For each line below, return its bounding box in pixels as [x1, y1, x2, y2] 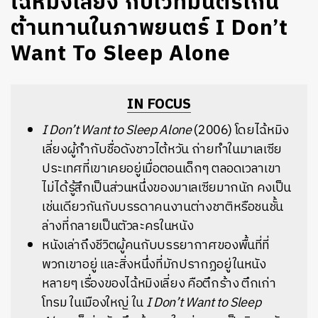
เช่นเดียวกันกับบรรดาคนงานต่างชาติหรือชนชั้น [42, 197, 284, 218]
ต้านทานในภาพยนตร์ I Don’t [11, 11, 288, 46]
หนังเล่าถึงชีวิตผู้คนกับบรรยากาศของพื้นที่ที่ [42, 235, 270, 256]
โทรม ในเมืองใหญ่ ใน [42, 292, 146, 314]
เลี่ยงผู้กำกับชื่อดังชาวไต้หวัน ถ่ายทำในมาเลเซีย [42, 139, 283, 160]
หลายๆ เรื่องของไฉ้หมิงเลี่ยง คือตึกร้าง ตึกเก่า [42, 273, 276, 295]
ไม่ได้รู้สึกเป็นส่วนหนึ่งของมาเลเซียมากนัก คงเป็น [42, 177, 292, 199]
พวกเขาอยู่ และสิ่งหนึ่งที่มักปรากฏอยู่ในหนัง [42, 254, 266, 275]
